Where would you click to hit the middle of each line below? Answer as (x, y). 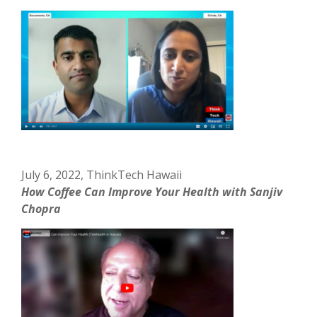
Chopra (41, 208)
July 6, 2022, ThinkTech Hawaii (102, 174)
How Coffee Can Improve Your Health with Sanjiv (152, 191)
